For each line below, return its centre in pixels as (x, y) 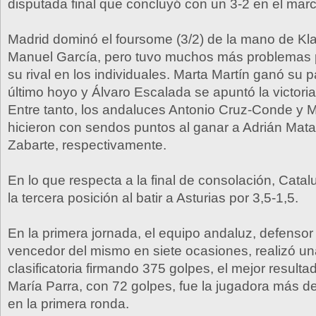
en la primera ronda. (68, 304)
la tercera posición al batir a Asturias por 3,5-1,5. (153, 198)
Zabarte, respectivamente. (87, 145)
